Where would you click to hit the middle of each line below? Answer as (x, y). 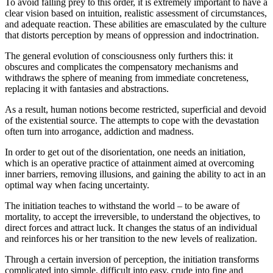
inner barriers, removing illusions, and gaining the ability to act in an (135, 174)
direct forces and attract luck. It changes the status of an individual (131, 228)
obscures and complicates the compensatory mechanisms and (122, 67)
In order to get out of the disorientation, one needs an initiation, (125, 152)
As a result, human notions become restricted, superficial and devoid (136, 110)
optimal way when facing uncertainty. (77, 185)
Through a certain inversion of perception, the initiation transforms (132, 260)
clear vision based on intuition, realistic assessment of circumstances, (136, 13)
